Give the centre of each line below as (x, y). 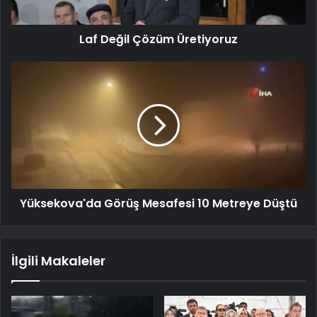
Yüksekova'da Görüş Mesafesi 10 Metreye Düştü (158, 204)
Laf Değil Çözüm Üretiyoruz (158, 40)
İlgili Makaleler (58, 261)
